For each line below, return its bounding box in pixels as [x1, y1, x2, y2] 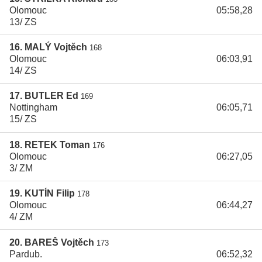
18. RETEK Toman [9, 139, 90, 150]
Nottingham [9, 102, 57, 113]
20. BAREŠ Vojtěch [9, 237, 94, 247]
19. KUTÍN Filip [9, 188, 75, 199]
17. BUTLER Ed [9, 91, 78, 101]
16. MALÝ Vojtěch [9, 42, 87, 52]
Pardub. [9, 249, 42, 259]
